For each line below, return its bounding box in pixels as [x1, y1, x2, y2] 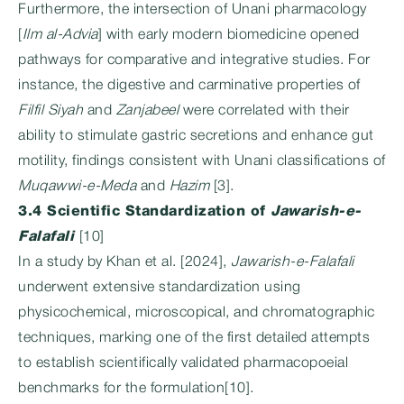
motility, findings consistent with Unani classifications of [18, 155, 386, 168]
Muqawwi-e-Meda [18, 180, 136, 193]
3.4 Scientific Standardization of [18, 206, 271, 218]
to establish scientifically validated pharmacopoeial [18, 357, 348, 370]
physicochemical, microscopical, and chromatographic [18, 307, 375, 319]
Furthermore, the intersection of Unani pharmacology [18, 4, 367, 16]
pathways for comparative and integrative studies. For [18, 54, 371, 67]
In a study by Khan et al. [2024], [18, 256, 231, 269]
